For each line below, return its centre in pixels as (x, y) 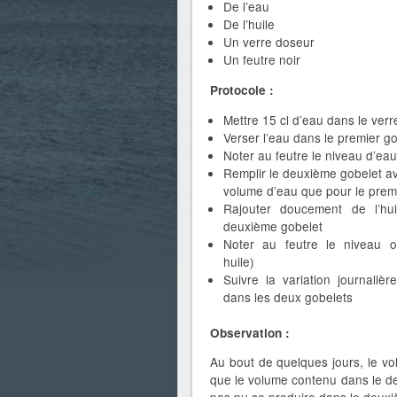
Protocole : (242, 90)
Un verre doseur (269, 42)
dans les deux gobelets (288, 296)
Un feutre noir (262, 60)
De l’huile (249, 24)
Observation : (250, 332)
